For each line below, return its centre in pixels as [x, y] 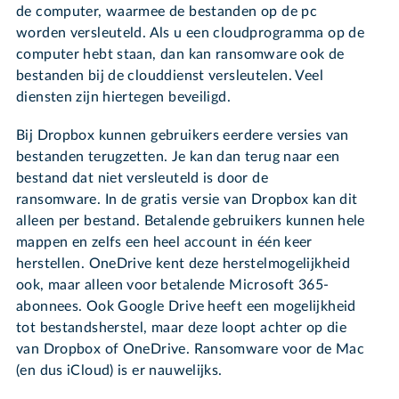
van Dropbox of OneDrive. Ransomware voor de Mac [190, 349]
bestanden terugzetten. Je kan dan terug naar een [178, 156]
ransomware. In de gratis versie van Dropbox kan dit [187, 199]
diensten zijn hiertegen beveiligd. [123, 98]
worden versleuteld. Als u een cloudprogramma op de [191, 33]
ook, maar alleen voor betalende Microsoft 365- [173, 285]
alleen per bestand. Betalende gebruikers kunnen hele [191, 220]
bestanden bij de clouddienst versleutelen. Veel [170, 76]
